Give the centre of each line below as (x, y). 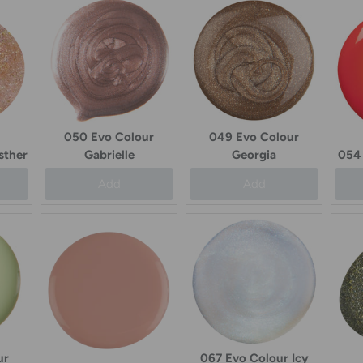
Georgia (254, 155)
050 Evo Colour (109, 137)
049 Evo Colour (254, 137)
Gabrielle (109, 155)
